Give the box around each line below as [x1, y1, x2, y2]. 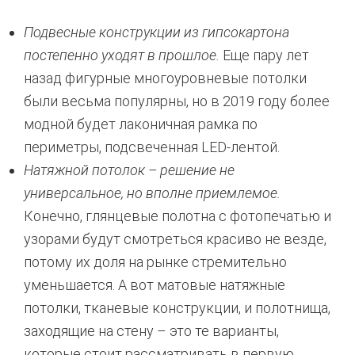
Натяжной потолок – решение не [24, 162, 235, 178]
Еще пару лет [219, 47, 309, 63]
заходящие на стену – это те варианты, [24, 323, 279, 339]
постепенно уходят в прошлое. [24, 47, 219, 63]
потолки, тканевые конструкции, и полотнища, [24, 300, 330, 316]
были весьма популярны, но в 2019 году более [24, 93, 330, 109]
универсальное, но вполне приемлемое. [24, 185, 281, 201]
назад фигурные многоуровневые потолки [24, 70, 307, 86]
